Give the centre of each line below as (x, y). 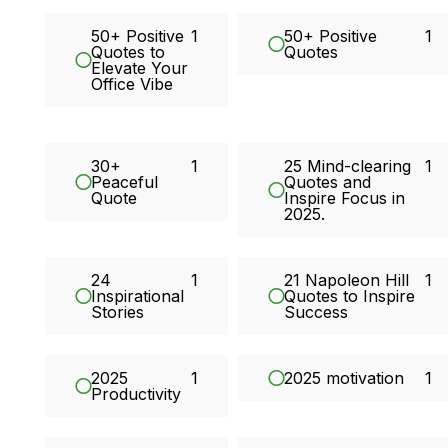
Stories (118, 312)
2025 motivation (344, 378)
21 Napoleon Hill (347, 280)
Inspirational (138, 296)
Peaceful (125, 182)
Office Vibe (132, 84)
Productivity (136, 394)
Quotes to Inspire (350, 296)
